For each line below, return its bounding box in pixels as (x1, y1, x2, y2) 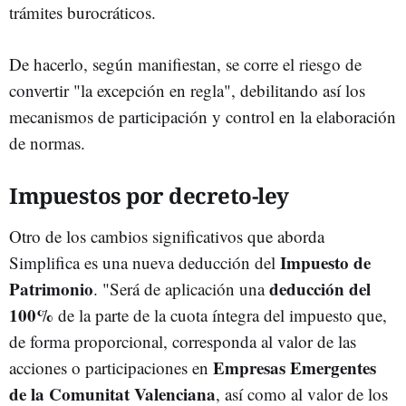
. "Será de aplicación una (93, 276, 269, 300)
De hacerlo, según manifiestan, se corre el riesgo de (9, 52, 362, 75)
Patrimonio (9, 275, 93, 301)
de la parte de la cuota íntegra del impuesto (53, 303, 353, 326)
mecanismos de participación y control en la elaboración (9, 104, 396, 128)
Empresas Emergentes (213, 354, 376, 380)
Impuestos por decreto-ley (9, 179, 289, 210)
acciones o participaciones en (9, 355, 213, 379)
